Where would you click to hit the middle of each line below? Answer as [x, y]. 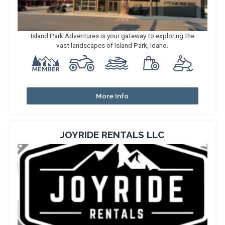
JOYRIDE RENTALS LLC [113, 135]
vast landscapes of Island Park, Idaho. [113, 45]
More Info [113, 96]
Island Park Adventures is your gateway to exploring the [112, 36]
